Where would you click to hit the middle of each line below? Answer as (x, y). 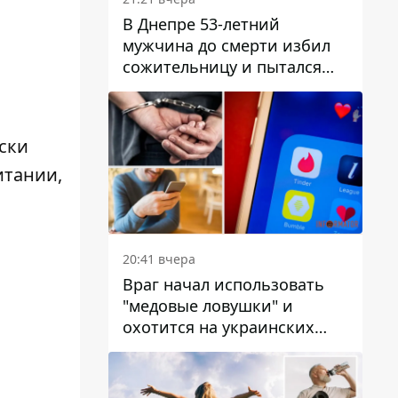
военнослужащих (191, 349)
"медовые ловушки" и (208, 306)
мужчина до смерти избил (227, 45)
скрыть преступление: (210, 88)
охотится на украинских (219, 327)
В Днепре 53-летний (201, 24)
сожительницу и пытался (222, 66)
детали (150, 109)
